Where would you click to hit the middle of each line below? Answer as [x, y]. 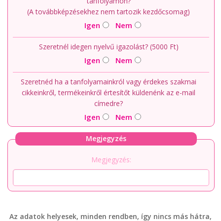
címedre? [109, 103]
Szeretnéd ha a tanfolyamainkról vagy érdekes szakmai [109, 82]
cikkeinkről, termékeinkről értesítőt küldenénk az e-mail [109, 92]
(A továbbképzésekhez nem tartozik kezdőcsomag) [109, 12]
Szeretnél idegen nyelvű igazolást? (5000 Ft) [109, 47]
